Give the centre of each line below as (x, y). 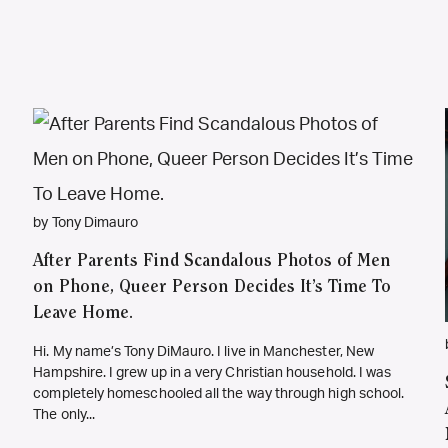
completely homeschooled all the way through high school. (219, 394)
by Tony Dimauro (86, 223)
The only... (64, 415)
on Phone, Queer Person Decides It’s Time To (212, 288)
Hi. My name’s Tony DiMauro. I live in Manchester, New (204, 352)
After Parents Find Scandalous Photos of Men (212, 262)
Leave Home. (83, 314)
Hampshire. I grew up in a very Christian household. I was (212, 373)
